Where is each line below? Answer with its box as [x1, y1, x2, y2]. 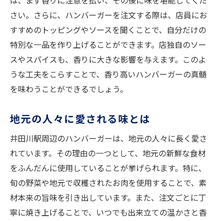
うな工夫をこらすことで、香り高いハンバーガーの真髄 [10, 68, 207, 80]
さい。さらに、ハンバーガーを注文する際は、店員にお [10, 9, 207, 21]
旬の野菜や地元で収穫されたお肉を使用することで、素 [10, 177, 207, 189]
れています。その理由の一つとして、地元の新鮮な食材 [10, 147, 206, 159]
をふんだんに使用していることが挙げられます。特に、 [10, 162, 206, 174]
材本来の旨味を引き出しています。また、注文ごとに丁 [10, 191, 206, 204]
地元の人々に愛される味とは [10, 111, 151, 126]
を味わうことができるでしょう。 [10, 83, 128, 95]
